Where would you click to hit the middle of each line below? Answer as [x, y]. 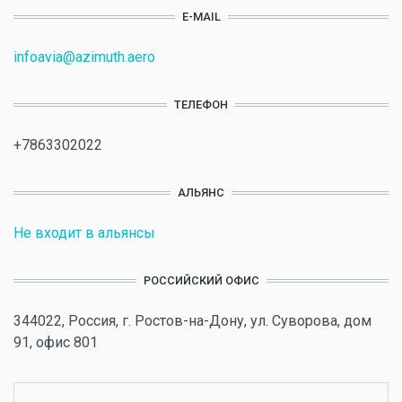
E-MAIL [201, 17]
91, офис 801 [56, 343]
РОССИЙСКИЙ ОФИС [201, 281]
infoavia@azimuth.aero [84, 57]
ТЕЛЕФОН [201, 105]
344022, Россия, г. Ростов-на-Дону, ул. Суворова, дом [192, 321]
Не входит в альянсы [84, 233]
